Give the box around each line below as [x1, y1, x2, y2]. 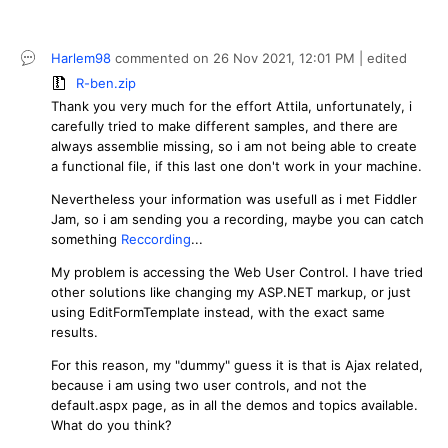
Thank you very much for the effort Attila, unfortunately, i [51, 97, 412, 114]
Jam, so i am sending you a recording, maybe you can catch [51, 210, 424, 227]
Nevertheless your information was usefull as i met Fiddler [51, 190, 417, 207]
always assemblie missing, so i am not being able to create [51, 137, 417, 154]
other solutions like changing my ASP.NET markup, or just [51, 283, 411, 300]
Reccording [121, 230, 191, 247]
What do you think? [51, 416, 172, 433]
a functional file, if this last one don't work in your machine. [51, 157, 422, 174]
